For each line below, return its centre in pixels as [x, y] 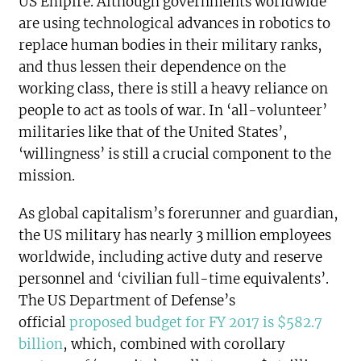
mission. [47, 176]
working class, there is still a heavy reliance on [174, 89]
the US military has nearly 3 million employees [175, 235]
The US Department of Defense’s [127, 301]
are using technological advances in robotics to [175, 23]
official [44, 322]
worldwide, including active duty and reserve [171, 257]
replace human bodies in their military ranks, [171, 45]
